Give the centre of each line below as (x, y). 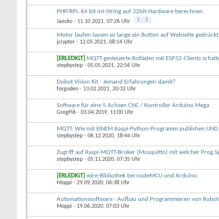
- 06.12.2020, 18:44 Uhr (111, 136)
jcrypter (66, 42)
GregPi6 (66, 112)
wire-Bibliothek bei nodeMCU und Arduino (142, 175)
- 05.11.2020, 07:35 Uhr (111, 159)
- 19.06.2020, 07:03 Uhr (101, 206)
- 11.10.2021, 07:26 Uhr (101, 21)
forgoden (67, 89)
